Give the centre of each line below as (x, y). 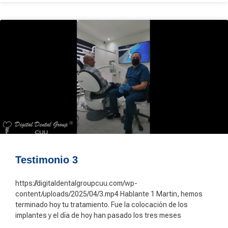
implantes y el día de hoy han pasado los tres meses (98, 215)
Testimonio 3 (47, 160)
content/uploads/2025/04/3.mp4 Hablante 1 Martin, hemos (109, 194)
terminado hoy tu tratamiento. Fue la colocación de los (102, 205)
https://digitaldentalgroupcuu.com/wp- (76, 183)
